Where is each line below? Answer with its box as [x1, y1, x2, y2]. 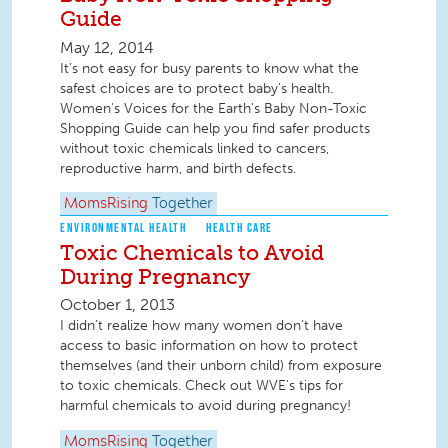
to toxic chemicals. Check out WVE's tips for [60, 377, 343, 395]
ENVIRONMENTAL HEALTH [60, 220, 186, 236]
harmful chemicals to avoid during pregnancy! [60, 397, 351, 415]
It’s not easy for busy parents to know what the [60, 59, 359, 77]
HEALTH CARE [206, 220, 273, 236]
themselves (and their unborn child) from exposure [60, 357, 382, 375]
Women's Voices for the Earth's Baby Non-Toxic [60, 99, 367, 117]
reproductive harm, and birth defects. [60, 159, 296, 177]
